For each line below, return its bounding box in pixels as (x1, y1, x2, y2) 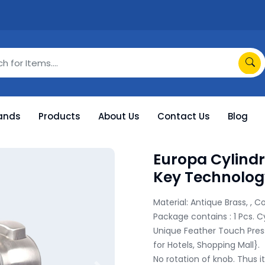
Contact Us (157, 110, 210, 122)
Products (38, 110, 80, 122)
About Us (98, 110, 140, 122)
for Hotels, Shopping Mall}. (153, 239, 260, 251)
